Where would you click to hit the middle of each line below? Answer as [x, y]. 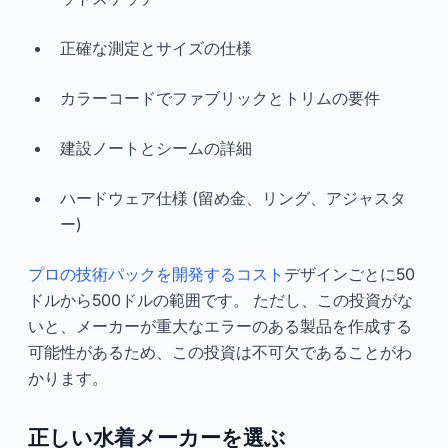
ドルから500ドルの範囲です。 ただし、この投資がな [220, 299]
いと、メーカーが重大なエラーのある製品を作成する [220, 325]
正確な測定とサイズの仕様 [156, 47]
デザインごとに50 [349, 273]
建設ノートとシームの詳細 [156, 147]
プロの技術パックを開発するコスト [156, 273]
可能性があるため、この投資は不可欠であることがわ [220, 351]
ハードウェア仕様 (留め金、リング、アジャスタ [233, 197]
